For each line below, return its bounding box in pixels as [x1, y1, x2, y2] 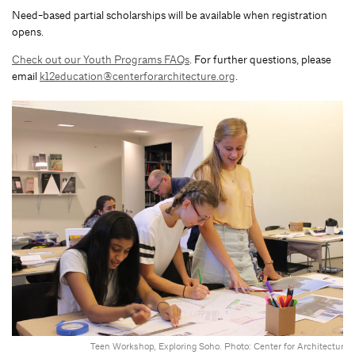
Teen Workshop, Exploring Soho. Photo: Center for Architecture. [90, 339, 351, 353]
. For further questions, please [189, 52, 331, 67]
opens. [12, 24, 44, 39]
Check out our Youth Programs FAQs [12, 52, 189, 67]
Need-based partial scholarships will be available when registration [12, 7, 327, 22]
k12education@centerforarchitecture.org [40, 68, 235, 83]
